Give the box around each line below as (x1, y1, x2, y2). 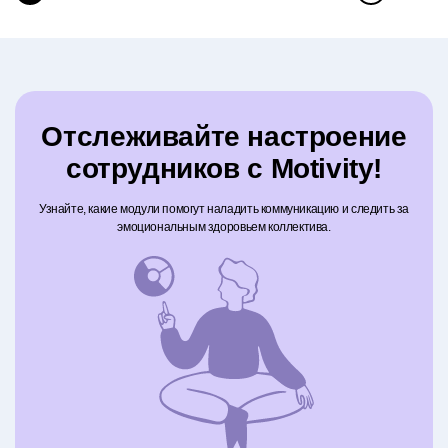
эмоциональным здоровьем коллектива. (117, 220, 331, 235)
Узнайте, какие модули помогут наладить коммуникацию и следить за (38, 202, 410, 217)
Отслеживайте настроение (41, 121, 407, 153)
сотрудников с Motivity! (65, 153, 383, 185)
